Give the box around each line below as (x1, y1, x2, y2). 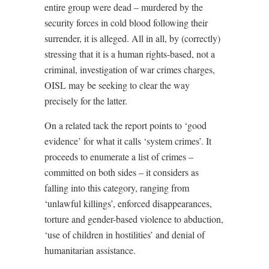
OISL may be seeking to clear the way (44, 79, 190, 92)
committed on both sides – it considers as (44, 166, 199, 179)
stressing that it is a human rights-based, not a (44, 47, 215, 61)
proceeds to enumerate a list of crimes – (44, 150, 193, 163)
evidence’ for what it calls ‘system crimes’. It (44, 134, 211, 148)
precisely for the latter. (44, 94, 127, 107)
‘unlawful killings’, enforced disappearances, (44, 197, 212, 210)
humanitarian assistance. (44, 244, 136, 257)
